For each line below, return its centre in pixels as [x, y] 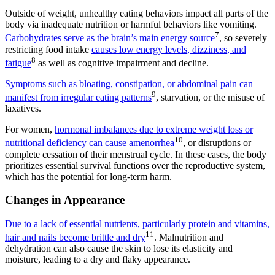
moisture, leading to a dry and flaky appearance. [98, 260]
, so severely [243, 38]
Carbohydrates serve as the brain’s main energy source [110, 38]
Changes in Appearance [65, 200]
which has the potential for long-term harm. [88, 176]
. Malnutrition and [189, 238]
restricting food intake [48, 49]
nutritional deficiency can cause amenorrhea [90, 143]
